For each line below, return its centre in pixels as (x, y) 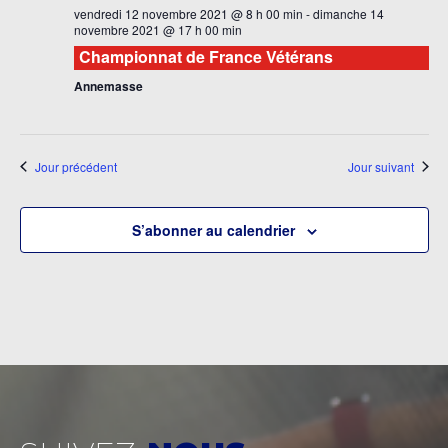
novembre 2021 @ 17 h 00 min (157, 29)
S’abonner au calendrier (213, 229)
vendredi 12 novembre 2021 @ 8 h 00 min (188, 13)
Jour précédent (75, 166)
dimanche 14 (348, 13)
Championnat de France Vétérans (205, 56)
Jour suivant (380, 166)
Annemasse (108, 85)
